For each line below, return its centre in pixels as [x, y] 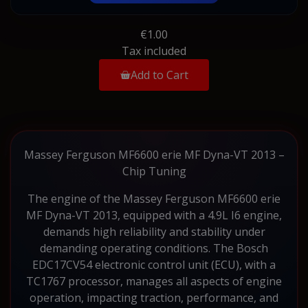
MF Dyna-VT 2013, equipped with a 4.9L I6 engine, [154, 215]
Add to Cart [159, 75]
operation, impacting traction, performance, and [154, 297]
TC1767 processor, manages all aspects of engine [154, 281]
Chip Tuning [154, 171]
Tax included [154, 51]
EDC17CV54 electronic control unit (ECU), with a [154, 264]
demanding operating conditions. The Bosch [154, 248]
